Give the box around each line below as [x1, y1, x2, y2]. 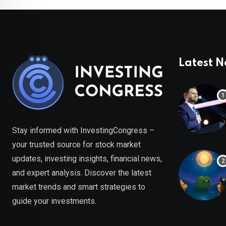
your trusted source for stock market [12, 140, 141, 150]
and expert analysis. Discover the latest [12, 168, 151, 178]
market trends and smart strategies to [12, 182, 145, 192]
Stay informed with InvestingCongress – [12, 126, 154, 136]
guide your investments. [12, 196, 96, 206]
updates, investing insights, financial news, [12, 154, 162, 164]
